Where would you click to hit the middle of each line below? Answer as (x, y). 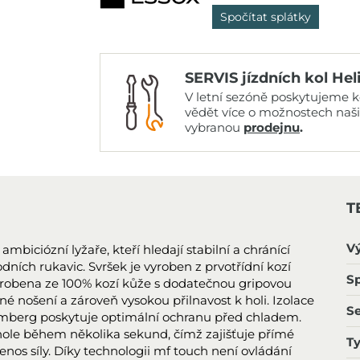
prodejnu (272, 127)
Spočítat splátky (266, 17)
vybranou (214, 127)
